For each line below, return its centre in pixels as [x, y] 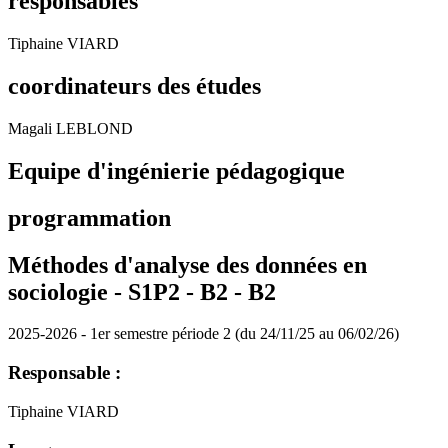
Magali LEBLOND [70, 128]
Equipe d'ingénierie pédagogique [176, 170]
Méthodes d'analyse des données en [187, 264]
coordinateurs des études [134, 85]
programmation [89, 217]
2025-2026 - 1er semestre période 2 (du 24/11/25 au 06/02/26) [203, 334]
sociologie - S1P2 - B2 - [128, 291]
